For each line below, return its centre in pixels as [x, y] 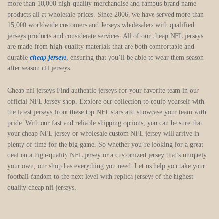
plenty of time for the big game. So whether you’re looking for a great [105, 144]
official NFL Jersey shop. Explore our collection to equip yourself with [106, 101]
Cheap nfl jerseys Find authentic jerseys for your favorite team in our [103, 90]
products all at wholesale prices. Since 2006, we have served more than [106, 14]
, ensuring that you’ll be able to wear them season [135, 57]
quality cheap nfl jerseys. [42, 187]
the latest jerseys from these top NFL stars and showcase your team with [107, 112]
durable [19, 57]
